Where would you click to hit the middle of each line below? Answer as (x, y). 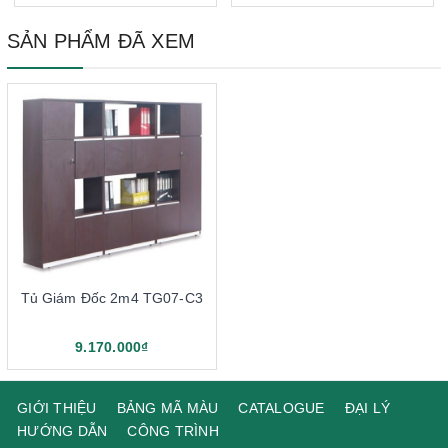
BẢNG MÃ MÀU (167, 407)
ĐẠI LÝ (367, 407)
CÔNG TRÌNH (173, 430)
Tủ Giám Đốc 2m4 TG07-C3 (111, 297)
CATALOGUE (281, 407)
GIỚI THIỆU (57, 407)
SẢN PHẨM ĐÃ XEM (101, 40)
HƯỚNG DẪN (62, 430)
